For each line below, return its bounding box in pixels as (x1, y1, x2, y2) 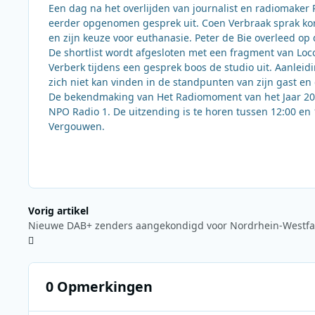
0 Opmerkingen (45, 277, 153, 297)
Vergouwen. (49, 119, 105, 133)
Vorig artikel (28, 203, 89, 217)
